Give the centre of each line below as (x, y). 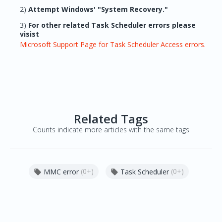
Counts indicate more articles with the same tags (111, 130)
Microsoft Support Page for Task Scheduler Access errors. (113, 44)
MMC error (61, 172)
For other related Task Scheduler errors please (111, 25)
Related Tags (111, 119)
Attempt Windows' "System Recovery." (97, 9)
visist (29, 34)
